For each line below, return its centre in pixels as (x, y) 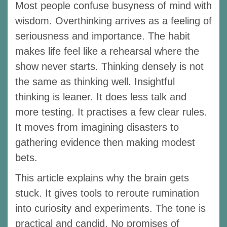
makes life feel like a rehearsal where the (107, 51)
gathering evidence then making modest (105, 142)
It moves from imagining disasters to (97, 127)
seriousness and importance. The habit (103, 36)
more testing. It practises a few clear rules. (111, 112)
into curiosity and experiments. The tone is (110, 208)
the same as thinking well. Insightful (95, 81)
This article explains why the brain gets (102, 178)
